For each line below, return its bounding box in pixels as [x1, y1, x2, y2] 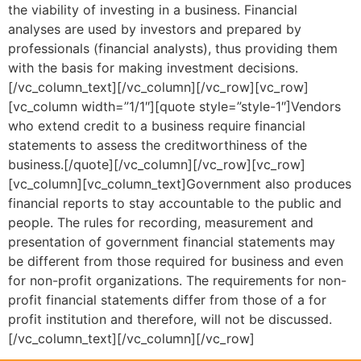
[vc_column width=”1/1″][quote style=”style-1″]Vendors [8, 98, 341, 114]
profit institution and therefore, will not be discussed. [8, 310, 332, 327]
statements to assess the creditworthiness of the [8, 136, 307, 153]
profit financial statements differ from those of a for [8, 291, 326, 308]
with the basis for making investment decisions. [8, 59, 298, 76]
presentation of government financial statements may [8, 233, 335, 250]
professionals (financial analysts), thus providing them [8, 39, 338, 56]
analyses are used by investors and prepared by [8, 20, 301, 37]
